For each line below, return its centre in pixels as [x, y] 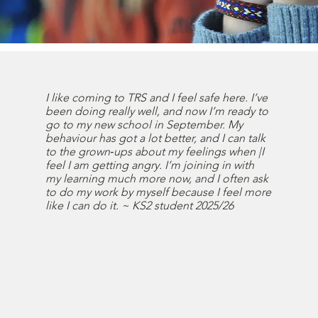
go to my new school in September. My [144, 125]
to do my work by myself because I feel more [159, 192]
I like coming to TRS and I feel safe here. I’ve [157, 98]
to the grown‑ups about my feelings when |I [155, 152]
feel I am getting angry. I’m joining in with [150, 165]
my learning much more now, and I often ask [157, 179]
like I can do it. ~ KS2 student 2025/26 [140, 205]
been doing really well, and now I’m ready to [157, 111]
